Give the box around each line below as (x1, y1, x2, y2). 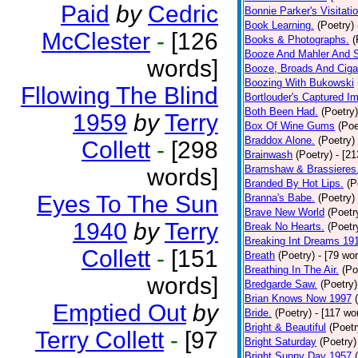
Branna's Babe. (245, 192, 315, 204)
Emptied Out (53, 300, 186, 326)
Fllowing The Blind (21, 82, 218, 109)
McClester (42, 28, 150, 54)
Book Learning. (245, 19, 314, 31)
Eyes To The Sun (37, 191, 218, 217)
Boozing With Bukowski (245, 77, 354, 89)
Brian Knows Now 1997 (245, 292, 352, 304)
